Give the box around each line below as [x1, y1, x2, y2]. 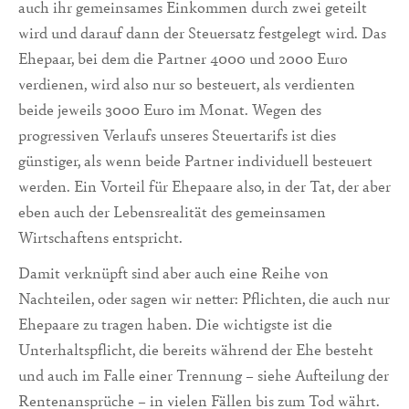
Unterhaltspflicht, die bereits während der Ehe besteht [18, 338, 373, 360]
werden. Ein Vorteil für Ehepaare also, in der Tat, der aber [18, 174, 391, 196]
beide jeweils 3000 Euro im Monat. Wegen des [18, 98, 321, 120]
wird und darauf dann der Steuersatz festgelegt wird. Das [18, 21, 386, 43]
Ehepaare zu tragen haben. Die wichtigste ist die [18, 312, 332, 334]
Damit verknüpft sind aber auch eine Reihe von [18, 261, 329, 283]
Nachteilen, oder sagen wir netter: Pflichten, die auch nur [18, 287, 390, 309]
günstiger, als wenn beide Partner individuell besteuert [18, 149, 372, 171]
